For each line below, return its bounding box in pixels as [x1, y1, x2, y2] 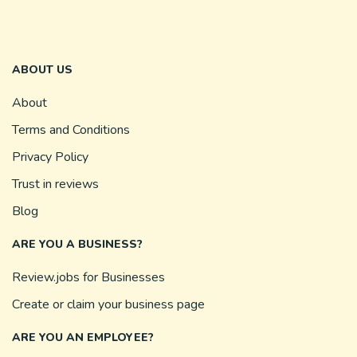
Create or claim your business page [12, 296, 205, 314]
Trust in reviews [12, 175, 99, 194]
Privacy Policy [12, 148, 88, 167]
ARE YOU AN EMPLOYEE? [12, 330, 154, 346]
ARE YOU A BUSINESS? [12, 237, 143, 253]
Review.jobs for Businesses [12, 269, 165, 287]
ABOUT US [12, 62, 73, 78]
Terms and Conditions [12, 121, 130, 139]
